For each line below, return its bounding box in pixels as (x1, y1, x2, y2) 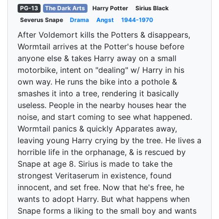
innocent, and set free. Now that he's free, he (18, 182, 184, 192)
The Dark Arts (45, 4, 86, 12)
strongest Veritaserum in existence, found (18, 171, 172, 180)
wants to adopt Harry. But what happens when (18, 194, 190, 204)
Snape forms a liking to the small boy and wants (18, 206, 197, 216)
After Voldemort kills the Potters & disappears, (18, 30, 190, 40)
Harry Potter (92, 4, 128, 12)
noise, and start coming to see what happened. (18, 112, 192, 122)
